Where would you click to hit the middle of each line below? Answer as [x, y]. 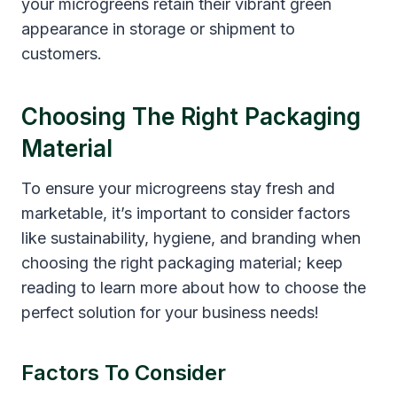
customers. [62, 53]
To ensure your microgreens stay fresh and [178, 188]
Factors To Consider [124, 372]
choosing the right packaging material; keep [182, 262]
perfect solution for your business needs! [170, 312]
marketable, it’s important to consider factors [186, 213]
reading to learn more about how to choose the [194, 287]
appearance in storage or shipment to [158, 28]
